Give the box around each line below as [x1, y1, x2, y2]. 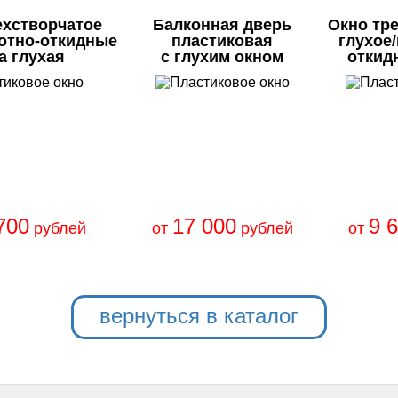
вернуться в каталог [99, 304, 298, 328]
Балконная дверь [153, 16, 292, 34]
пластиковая [171, 32, 274, 50]
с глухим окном [161, 48, 284, 66]
